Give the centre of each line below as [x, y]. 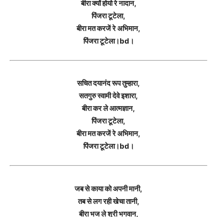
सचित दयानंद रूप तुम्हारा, [108, 83]
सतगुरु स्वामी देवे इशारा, [108, 96]
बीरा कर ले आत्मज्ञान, [108, 108]
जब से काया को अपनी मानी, [108, 188]
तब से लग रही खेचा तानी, [108, 201]
